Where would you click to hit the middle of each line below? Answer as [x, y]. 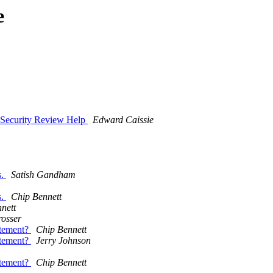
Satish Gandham [43, 175]
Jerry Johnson [63, 241]
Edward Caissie [123, 120]
